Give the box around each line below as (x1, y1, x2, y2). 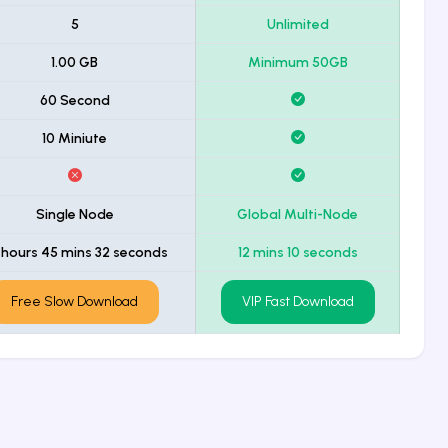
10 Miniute (42, 129, 107, 147)
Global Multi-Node (237, 205, 358, 223)
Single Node (35, 205, 114, 223)
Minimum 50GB (247, 53, 348, 71)
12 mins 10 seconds (237, 243, 358, 261)
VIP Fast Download (241, 293, 354, 311)
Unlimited (266, 15, 329, 33)
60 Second (39, 91, 110, 109)
